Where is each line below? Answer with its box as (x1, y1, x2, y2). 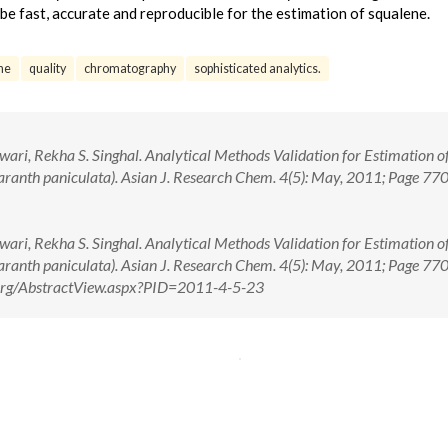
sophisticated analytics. (194, 61, 321, 76)
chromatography (84, 61, 176, 76)
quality (29, 61, 66, 76)
